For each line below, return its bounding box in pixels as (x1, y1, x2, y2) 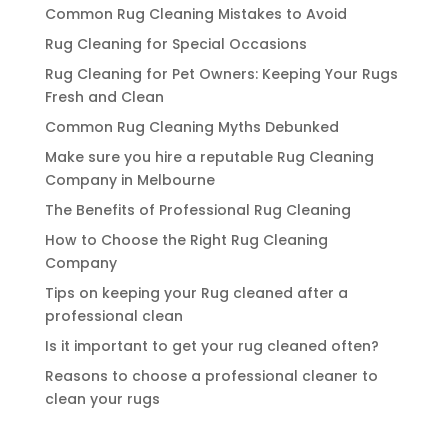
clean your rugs (44, 389, 160, 409)
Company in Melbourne (44, 170, 215, 190)
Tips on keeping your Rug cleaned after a (44, 283, 348, 303)
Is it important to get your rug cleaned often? (44, 336, 379, 356)
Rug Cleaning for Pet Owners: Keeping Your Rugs (44, 64, 398, 84)
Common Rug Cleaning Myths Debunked (44, 117, 339, 137)
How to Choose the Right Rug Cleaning (44, 230, 328, 250)
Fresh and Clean (44, 87, 164, 107)
